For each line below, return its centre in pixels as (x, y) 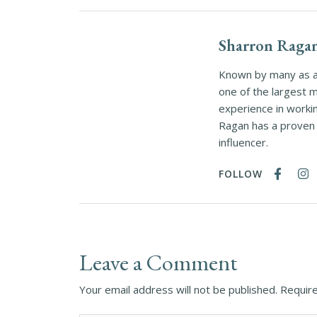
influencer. (246, 142)
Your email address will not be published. (178, 289)
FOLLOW (240, 174)
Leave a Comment (158, 263)
